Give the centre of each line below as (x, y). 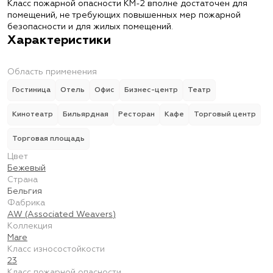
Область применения (52, 72)
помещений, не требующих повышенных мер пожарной (124, 15)
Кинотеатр (33, 115)
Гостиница (31, 90)
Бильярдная (86, 115)
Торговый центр (225, 115)
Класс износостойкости (56, 249)
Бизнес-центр (151, 90)
